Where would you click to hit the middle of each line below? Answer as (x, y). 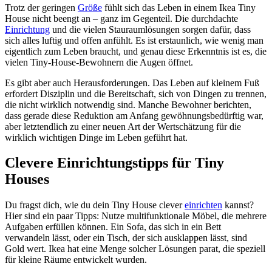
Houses (27, 179)
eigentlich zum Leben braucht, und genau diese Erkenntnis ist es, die (136, 51)
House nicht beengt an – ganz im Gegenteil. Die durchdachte (121, 18)
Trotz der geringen (41, 7)
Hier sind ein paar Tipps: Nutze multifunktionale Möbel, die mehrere (136, 216)
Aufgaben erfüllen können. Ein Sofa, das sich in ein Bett (113, 227)
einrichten (203, 205)
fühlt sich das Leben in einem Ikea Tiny (179, 7)
